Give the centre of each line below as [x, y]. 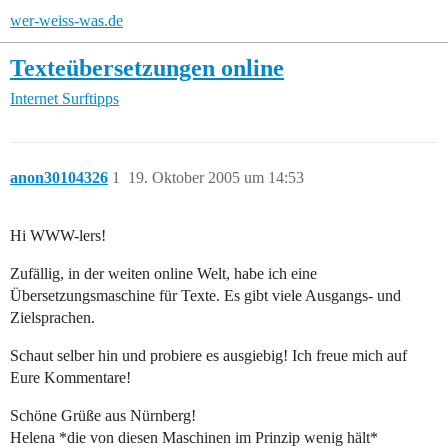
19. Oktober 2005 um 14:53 [216, 178]
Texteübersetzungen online [147, 67]
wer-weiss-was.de [66, 20]
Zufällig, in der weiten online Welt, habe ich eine [163, 274]
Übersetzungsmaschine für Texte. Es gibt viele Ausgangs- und [205, 296]
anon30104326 [59, 178]
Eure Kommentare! [70, 378]
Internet [34, 99]
